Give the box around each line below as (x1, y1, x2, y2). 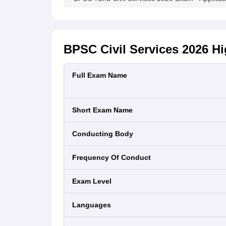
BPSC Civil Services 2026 (64, 42, 208, 56)
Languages (77, 201, 111, 209)
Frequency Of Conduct (77, 153, 151, 161)
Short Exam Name (77, 106, 133, 114)
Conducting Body (77, 130, 133, 138)
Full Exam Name (77, 71, 127, 79)
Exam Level (77, 177, 111, 185)
